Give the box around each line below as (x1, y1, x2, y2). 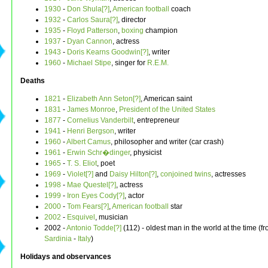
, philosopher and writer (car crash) (111, 138, 224, 147)
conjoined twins (160, 170, 211, 179)
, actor (124, 191, 144, 200)
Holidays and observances (20, 252, 111, 261)
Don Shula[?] (67, 5, 109, 14)
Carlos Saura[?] (67, 16, 118, 25)
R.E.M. (147, 59, 169, 68)
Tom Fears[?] (67, 202, 109, 211)
